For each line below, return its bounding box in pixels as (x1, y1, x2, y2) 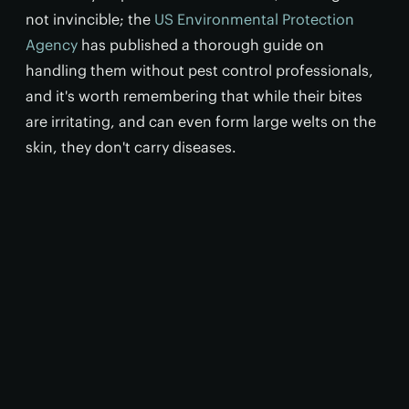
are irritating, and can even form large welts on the (26, 112, 376, 131)
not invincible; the (26, 10, 154, 28)
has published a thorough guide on (78, 36, 324, 54)
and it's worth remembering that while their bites (26, 87, 362, 105)
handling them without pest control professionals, (26, 61, 373, 79)
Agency (26, 36, 78, 54)
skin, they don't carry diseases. (26, 138, 236, 156)
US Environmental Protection (154, 10, 354, 28)
